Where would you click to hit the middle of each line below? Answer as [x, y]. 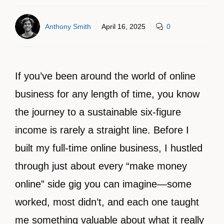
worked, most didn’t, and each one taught [107, 202]
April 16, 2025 [123, 26]
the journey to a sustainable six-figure [98, 112]
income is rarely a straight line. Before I [102, 130]
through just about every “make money [101, 166]
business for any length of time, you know [107, 94]
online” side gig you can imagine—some [103, 184]
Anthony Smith [68, 26]
